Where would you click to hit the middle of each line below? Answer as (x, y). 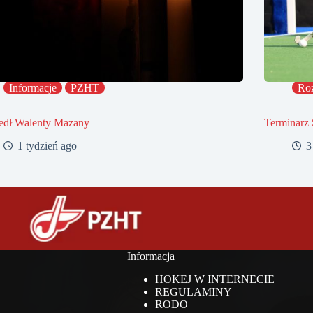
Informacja (151, 256)
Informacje (33, 88)
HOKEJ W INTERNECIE (214, 279)
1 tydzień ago (48, 146)
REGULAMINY (193, 291)
